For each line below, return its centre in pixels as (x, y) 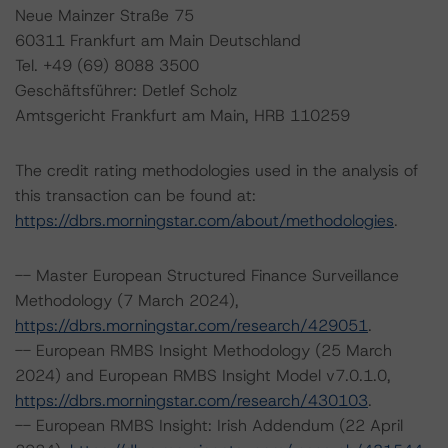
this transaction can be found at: (135, 195)
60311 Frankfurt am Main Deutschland (158, 40)
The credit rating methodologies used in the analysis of (216, 170)
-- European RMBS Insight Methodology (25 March (203, 350)
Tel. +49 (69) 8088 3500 (107, 65)
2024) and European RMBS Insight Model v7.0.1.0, (203, 375)
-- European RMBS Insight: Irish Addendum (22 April (209, 425)
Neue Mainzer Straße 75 (104, 15)
